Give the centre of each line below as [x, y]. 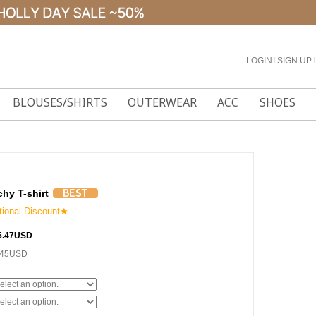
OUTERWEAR [163, 102]
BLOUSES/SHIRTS [60, 102]
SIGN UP [294, 61]
